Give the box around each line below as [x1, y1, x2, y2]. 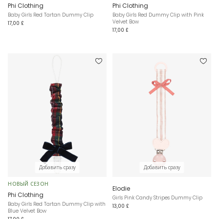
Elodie [112, 184, 130, 193]
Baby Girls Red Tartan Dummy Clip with [8, 200, 106, 208]
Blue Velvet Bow [8, 207, 46, 215]
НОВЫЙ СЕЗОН [8, 180, 49, 188]
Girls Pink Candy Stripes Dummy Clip [112, 194, 202, 201]
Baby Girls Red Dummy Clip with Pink [112, 11, 204, 19]
